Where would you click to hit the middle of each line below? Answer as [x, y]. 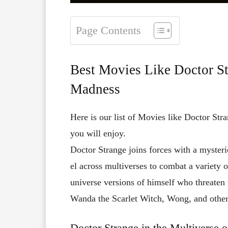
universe [87, 182]
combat [174, 166]
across [92, 166]
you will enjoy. [98, 133]
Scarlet [126, 198]
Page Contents [108, 31]
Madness [95, 89]
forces [162, 149]
